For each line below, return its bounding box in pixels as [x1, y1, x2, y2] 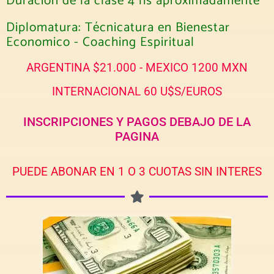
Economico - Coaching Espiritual [6, 31, 194, 53]
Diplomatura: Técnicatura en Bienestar [6, 17, 230, 38]
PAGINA [115, 128, 159, 144]
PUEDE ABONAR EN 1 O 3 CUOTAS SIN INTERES [12, 164, 262, 179]
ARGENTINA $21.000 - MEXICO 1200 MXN [26, 60, 248, 75]
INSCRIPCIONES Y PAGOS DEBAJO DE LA [23, 114, 251, 129]
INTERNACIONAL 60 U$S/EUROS [52, 84, 222, 98]
